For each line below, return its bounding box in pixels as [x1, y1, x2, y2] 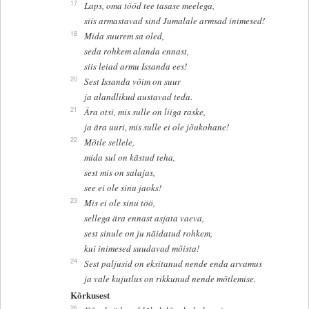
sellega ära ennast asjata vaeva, [83, 211, 204, 224]
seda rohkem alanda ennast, [83, 44, 189, 57]
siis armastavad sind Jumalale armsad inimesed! [83, 14, 265, 27]
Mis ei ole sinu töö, [83, 196, 155, 209]
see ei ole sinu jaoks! [83, 181, 161, 194]
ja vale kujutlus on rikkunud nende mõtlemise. [83, 272, 256, 285]
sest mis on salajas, [83, 166, 155, 179]
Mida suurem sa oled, [83, 29, 164, 42]
